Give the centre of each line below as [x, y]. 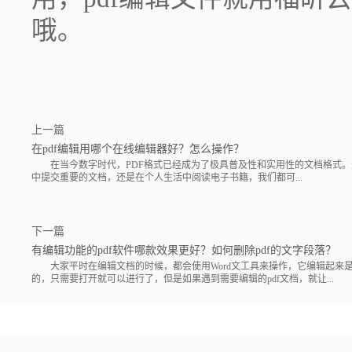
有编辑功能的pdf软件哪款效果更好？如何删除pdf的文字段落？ [184, 250]
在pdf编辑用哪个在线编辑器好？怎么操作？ [138, 149]
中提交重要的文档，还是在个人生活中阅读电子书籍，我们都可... [167, 178]
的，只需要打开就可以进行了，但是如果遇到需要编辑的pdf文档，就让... [183, 279]
